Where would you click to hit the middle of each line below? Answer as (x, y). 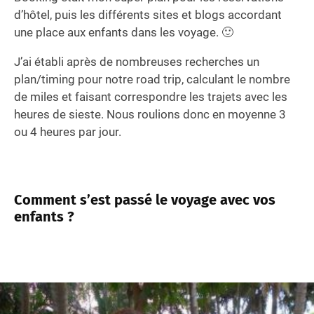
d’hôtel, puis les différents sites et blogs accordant (148, 15)
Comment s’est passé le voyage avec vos (145, 200)
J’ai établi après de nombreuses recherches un (137, 62)
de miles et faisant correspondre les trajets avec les (151, 97)
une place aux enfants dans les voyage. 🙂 (124, 33)
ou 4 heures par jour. (68, 132)
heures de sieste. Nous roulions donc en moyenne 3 (150, 115)
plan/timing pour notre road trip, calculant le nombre (152, 80)
